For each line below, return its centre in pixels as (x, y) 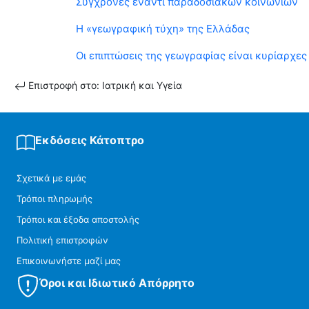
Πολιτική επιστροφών (62, 240)
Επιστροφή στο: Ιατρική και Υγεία (104, 86)
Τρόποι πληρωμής (54, 199)
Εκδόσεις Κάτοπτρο (90, 140)
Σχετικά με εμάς (51, 178)
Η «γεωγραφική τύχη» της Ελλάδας (163, 29)
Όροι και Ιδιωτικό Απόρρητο (117, 283)
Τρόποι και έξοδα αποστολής (78, 220)
